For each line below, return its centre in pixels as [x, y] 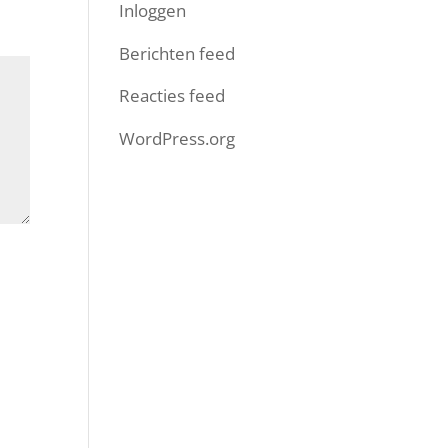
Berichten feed [177, 53]
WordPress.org [177, 138]
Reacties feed [172, 95]
